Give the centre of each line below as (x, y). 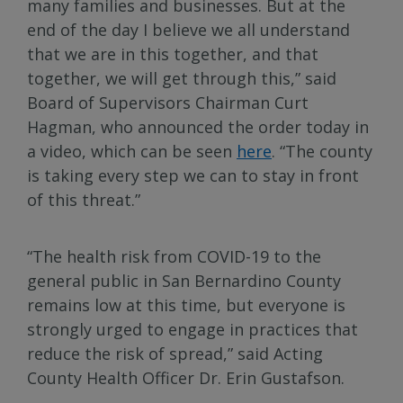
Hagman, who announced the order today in (198, 127)
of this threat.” (84, 200)
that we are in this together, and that (173, 54)
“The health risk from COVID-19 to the (174, 256)
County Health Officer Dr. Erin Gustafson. (186, 378)
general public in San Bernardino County (184, 281)
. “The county (322, 151)
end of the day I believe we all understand (188, 30)
